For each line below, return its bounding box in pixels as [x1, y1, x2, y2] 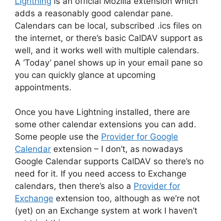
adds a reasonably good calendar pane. [15, 8, 173, 18]
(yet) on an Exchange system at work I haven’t [15, 206, 197, 216]
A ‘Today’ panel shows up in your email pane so [15, 57, 203, 68]
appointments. [15, 82, 72, 92]
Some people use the [15, 132, 101, 142]
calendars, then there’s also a [15, 181, 134, 191]
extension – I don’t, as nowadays [51, 144, 183, 154]
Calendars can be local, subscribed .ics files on [15, 20, 202, 31]
